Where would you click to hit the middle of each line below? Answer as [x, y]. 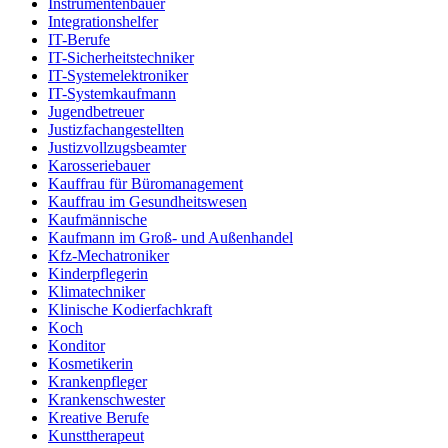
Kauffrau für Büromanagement [145, 183]
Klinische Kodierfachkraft [130, 309]
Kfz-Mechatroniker [108, 255]
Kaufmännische [97, 219]
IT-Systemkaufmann [112, 93]
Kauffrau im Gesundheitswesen [147, 201]
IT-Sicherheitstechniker [121, 57]
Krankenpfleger [97, 381]
